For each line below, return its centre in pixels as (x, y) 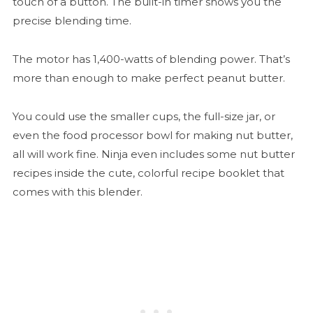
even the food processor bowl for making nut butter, (152, 136)
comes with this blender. (79, 192)
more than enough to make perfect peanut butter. (148, 78)
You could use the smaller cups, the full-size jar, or (144, 117)
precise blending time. (73, 21)
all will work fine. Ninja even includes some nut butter (153, 154)
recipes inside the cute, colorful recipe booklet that (148, 173)
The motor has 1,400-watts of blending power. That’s (151, 59)
